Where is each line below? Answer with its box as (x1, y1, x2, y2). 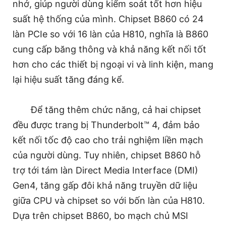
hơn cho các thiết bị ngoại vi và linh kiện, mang (13, 59, 213, 70)
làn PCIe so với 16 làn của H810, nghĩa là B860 (13, 28, 208, 39)
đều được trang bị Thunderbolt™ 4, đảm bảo (13, 119, 200, 130)
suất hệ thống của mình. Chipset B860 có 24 (13, 13, 204, 24)
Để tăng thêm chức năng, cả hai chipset (31, 104, 201, 115)
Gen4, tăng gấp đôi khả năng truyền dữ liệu (13, 180, 197, 191)
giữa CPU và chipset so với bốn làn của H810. (13, 195, 205, 206)
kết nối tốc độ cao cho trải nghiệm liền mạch (13, 134, 203, 145)
